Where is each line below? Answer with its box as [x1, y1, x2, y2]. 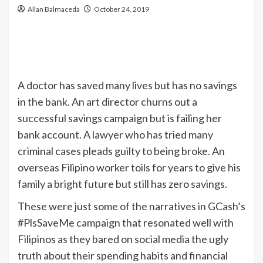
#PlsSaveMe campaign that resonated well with [18, 216, 234, 229]
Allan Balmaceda [28, 5, 80, 14]
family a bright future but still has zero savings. [18, 177, 227, 190]
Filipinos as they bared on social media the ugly [18, 232, 228, 245]
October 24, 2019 [94, 5, 149, 14]
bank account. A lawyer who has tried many [18, 128, 213, 141]
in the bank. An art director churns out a [18, 95, 197, 108]
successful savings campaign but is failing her [18, 112, 222, 124]
